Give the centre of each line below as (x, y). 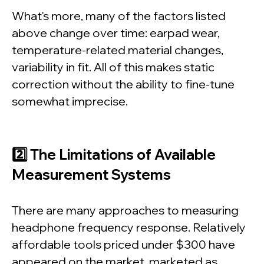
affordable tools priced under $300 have (123, 245)
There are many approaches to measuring (125, 210)
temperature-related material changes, (118, 50)
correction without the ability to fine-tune (123, 84)
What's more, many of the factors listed (119, 16)
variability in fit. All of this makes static (113, 67)
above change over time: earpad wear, (116, 33)
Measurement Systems (91, 175)
